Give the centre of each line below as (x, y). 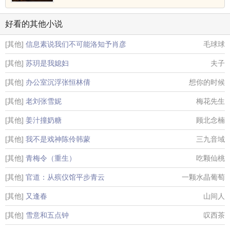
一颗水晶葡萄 (203, 177)
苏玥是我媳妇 (47, 63)
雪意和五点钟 (47, 215)
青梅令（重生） (51, 158)
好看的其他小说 (34, 24)
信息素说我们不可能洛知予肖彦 (76, 44)
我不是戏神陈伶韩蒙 (58, 139)
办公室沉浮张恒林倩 (58, 82)
